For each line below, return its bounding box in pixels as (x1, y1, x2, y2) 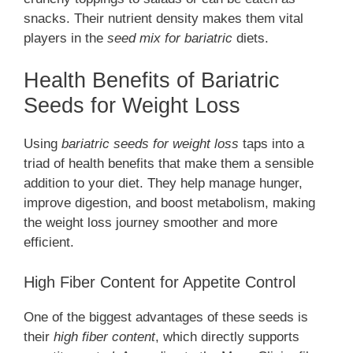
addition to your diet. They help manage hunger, (24, 176, 303, 191)
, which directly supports (155, 329, 299, 344)
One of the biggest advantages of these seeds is (24, 309, 308, 325)
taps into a (239, 136, 304, 152)
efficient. (24, 235, 74, 251)
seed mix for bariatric (107, 30, 232, 46)
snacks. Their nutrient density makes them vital (24, 10, 303, 26)
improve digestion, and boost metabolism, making (24, 195, 315, 211)
